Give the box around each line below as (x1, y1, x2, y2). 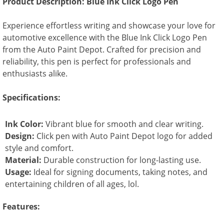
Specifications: (2, 91, 60, 103)
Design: (5, 130, 34, 141)
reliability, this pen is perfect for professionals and (2, 55, 191, 67)
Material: (5, 154, 41, 165)
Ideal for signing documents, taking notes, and (31, 166, 207, 177)
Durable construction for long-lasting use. (41, 154, 201, 165)
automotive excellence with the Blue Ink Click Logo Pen (2, 31, 207, 43)
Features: (2, 200, 40, 212)
